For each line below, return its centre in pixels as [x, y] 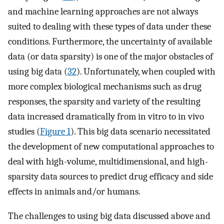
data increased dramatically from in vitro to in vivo [106, 117]
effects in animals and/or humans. [74, 192]
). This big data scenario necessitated [140, 132]
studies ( [24, 132]
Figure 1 [55, 132]
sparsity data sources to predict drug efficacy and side [110, 177]
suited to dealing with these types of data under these [109, 27]
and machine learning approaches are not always [103, 12]
